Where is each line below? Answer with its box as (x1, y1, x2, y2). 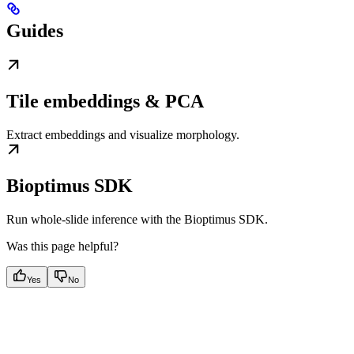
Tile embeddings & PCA (6, 90, 204, 111)
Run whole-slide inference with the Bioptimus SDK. (6, 212, 268, 226)
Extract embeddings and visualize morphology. (6, 127, 239, 141)
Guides (6, 20, 63, 41)
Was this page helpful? (6, 239, 119, 253)
